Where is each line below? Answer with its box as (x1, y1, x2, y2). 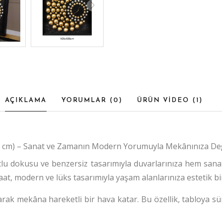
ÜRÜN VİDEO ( (137, 97, 196, 104)
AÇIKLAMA (4, 97, 47, 104)
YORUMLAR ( (61, 97, 113, 104)
